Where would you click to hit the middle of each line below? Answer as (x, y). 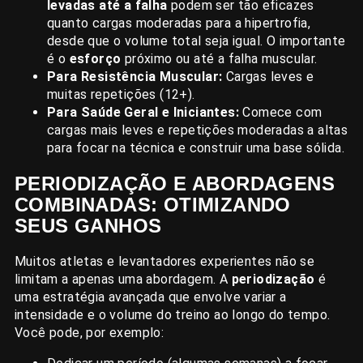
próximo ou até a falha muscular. (219, 59)
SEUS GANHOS (88, 226)
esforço (95, 59)
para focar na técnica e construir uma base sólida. (196, 148)
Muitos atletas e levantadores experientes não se (165, 262)
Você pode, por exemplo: (90, 333)
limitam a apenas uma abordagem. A (123, 280)
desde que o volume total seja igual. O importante (196, 41)
